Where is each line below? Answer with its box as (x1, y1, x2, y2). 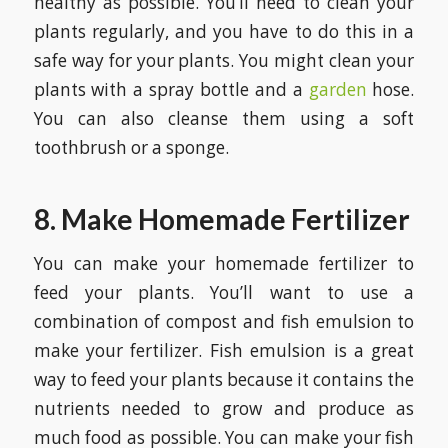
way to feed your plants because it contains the (33, 367, 415, 391)
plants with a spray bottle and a (33, 77, 309, 101)
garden (308, 77, 367, 101)
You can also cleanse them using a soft (33, 106, 415, 130)
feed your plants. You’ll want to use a (33, 280, 415, 304)
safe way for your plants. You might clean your (33, 48, 415, 72)
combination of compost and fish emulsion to (33, 309, 415, 333)
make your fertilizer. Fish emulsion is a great (33, 338, 415, 362)
